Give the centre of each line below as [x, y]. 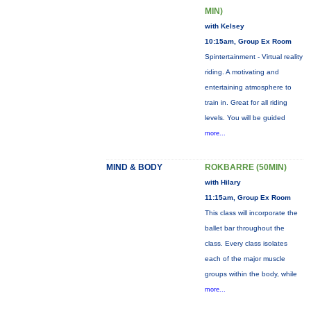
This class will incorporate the [251, 213]
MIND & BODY [134, 167]
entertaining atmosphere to [248, 87]
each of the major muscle [245, 259]
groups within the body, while [251, 274]
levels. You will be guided [245, 118]
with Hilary [222, 182]
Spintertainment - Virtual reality [253, 57]
